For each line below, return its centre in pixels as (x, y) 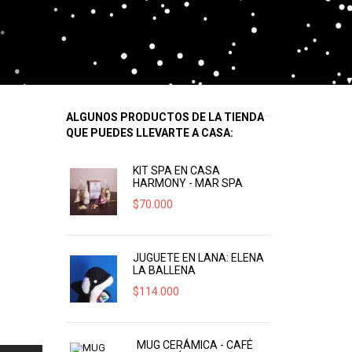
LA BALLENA (164, 270)
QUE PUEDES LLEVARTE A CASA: (149, 133)
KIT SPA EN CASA (176, 170)
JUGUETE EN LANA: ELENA (198, 258)
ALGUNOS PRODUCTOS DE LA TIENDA (165, 117)
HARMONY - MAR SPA (187, 183)
